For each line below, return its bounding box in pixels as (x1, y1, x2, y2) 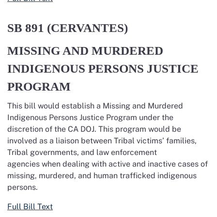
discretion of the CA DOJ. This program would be (7, 124, 181, 134)
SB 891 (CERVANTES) (7, 21, 131, 34)
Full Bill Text (7, 202, 53, 211)
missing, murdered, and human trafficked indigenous (7, 171, 197, 180)
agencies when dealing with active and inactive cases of (7, 159, 208, 169)
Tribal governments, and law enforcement (7, 148, 157, 157)
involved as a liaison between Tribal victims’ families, (7, 136, 197, 145)
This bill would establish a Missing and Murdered (7, 101, 183, 110)
